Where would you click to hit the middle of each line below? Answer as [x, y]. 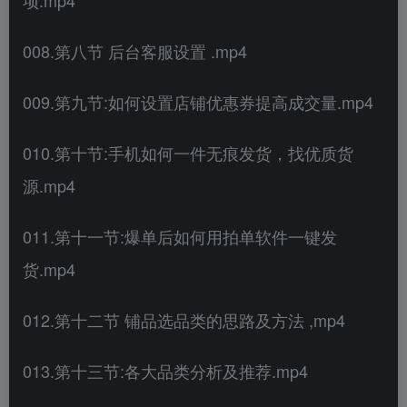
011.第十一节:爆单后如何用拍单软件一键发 [180, 236]
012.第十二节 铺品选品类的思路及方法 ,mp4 [184, 319]
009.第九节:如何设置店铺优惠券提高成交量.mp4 [198, 101]
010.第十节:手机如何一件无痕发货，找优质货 [188, 152]
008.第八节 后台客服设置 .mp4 [135, 50]
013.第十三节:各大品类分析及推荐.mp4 [165, 370]
